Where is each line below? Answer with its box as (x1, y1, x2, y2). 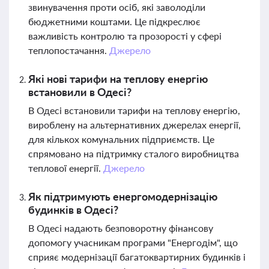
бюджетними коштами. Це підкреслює (28, 16, 201, 27)
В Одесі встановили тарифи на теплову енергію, (28, 104, 240, 116)
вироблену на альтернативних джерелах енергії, (28, 119, 241, 130)
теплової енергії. (28, 162, 103, 174)
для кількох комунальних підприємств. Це (28, 133, 214, 145)
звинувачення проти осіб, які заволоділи (28, 1, 205, 13)
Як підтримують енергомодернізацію (28, 190, 217, 203)
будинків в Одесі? (28, 203, 118, 216)
